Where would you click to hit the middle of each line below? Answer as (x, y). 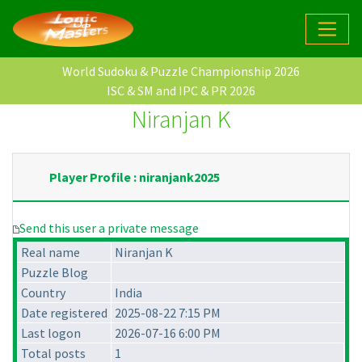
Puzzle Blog (55, 273)
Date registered (64, 313)
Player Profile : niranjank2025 (135, 177)
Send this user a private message (109, 228)
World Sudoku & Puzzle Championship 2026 (181, 72)
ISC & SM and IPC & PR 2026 (181, 91)
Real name (51, 253)
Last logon (51, 333)
